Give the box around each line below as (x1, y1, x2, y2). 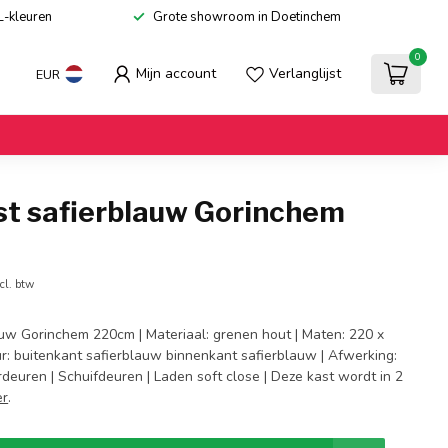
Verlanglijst (269, 64, 341, 83)
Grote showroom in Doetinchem (153, 8, 341, 26)
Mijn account (136, 64, 216, 83)
